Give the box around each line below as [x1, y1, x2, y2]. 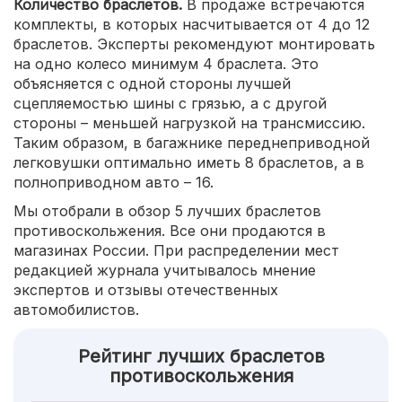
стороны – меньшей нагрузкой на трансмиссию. [13, 114, 365, 132]
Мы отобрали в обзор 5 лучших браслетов [13, 202, 321, 220]
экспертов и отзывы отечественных [13, 281, 278, 299]
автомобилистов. [13, 301, 139, 319]
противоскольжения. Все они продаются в [13, 222, 326, 240]
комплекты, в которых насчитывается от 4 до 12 [13, 15, 370, 33]
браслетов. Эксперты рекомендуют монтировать [13, 35, 375, 53]
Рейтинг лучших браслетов [77, 345, 325, 367]
